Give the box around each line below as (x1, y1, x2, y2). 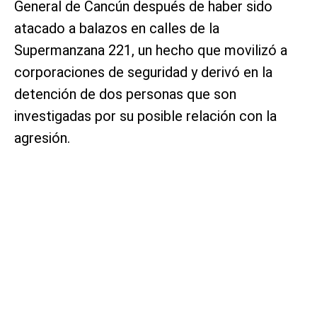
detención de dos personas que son (14, 85, 236, 103)
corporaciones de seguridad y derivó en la (14, 63, 272, 81)
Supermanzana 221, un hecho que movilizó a (14, 41, 287, 59)
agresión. (14, 129, 70, 146)
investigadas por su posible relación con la (14, 107, 277, 125)
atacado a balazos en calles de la (14, 19, 219, 37)
